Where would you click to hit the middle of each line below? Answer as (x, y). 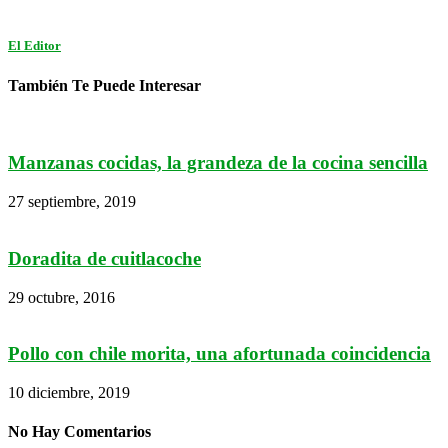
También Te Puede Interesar (104, 85)
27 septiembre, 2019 (72, 202)
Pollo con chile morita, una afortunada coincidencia (219, 354)
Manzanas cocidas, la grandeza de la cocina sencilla (218, 163)
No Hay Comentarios (79, 432)
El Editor (34, 46)
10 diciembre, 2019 (69, 393)
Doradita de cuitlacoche (104, 258)
